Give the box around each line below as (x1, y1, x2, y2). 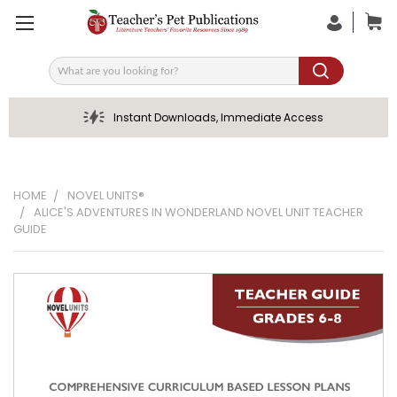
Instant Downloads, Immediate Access (113, 110, 323, 125)
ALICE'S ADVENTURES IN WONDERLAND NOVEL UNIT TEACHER (34, 204, 363, 221)
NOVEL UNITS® (67, 187, 144, 204)
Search (48, 67, 92, 86)
